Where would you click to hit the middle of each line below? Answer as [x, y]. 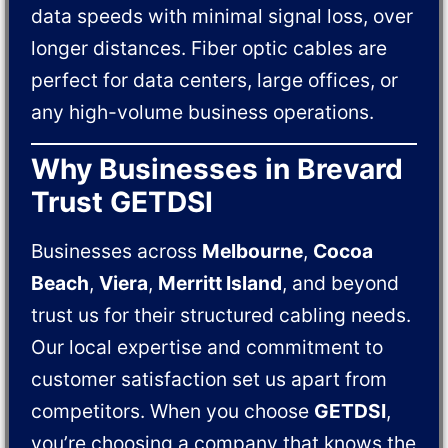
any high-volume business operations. [203, 112]
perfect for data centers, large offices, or [215, 80]
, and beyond [341, 282]
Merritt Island [220, 282]
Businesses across [117, 250]
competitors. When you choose [173, 410]
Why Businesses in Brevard [217, 168]
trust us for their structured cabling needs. [221, 314]
